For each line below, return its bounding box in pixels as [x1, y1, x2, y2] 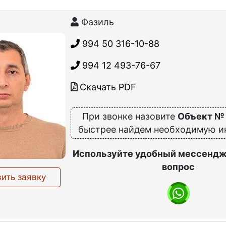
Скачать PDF [77, 82, 136, 93]
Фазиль [78, 17, 114, 28]
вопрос [162, 161, 195, 172]
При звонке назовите [82, 111, 178, 122]
